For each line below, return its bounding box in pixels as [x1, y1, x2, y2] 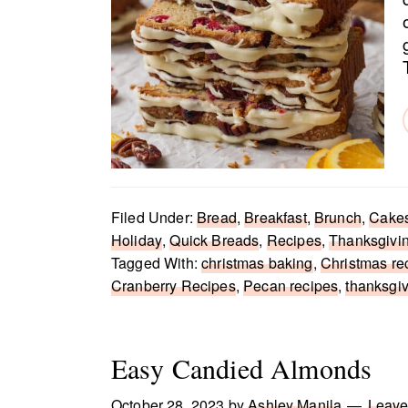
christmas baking [201, 252, 313, 273]
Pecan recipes [243, 275, 339, 296]
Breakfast [244, 207, 307, 228]
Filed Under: [111, 207, 198, 228]
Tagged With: [111, 252, 202, 273]
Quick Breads [169, 229, 260, 250]
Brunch [314, 207, 362, 228]
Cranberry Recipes [111, 275, 236, 296]
